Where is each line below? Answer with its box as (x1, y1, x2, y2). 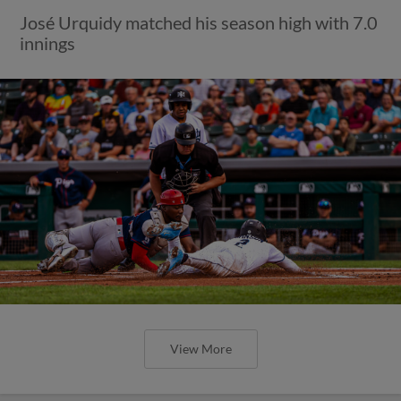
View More (169, 340, 232, 356)
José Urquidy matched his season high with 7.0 (20, 11, 379, 33)
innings (20, 31, 76, 54)
